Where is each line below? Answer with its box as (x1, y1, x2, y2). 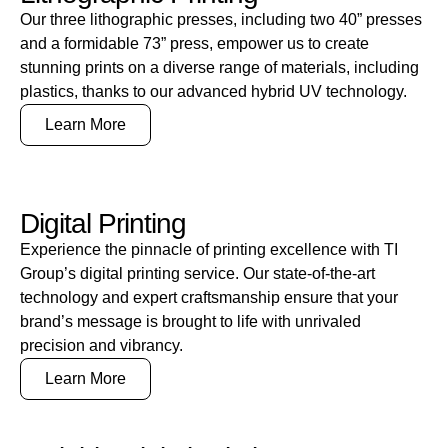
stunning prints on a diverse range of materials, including (20, 58, 419, 76)
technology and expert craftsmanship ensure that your (20, 288, 398, 306)
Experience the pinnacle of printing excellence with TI (20, 240, 398, 258)
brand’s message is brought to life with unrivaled (20, 312, 361, 330)
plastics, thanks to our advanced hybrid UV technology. (20, 82, 407, 100)
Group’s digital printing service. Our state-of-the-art (20, 264, 375, 282)
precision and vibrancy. (20, 336, 183, 354)
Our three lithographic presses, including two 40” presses (20, 10, 422, 28)
